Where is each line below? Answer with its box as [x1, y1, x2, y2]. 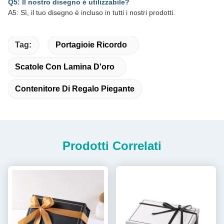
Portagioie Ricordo [55, 40, 127, 49]
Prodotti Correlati [62, 138, 161, 152]
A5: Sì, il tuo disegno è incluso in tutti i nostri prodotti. [8, 8, 175, 16]
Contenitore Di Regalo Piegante [15, 84, 134, 93]
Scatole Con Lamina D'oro [15, 62, 114, 71]
